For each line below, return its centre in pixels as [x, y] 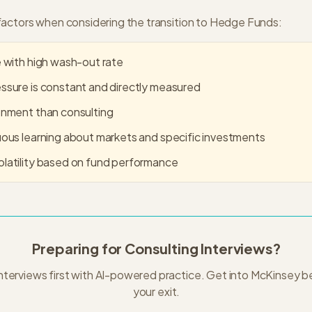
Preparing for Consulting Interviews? [156, 248]
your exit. [156, 291]
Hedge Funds [244, 22]
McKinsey [275, 275]
